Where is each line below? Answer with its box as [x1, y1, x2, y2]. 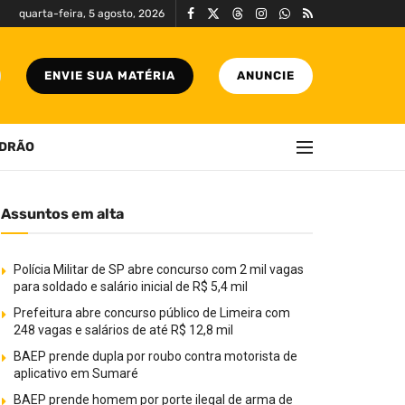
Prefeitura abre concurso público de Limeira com [14, 306, 290, 320]
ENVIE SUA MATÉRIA [44, 68, 175, 82]
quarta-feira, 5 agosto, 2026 [18, 7, 165, 20]
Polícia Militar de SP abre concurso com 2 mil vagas [14, 262, 304, 277]
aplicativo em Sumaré [14, 366, 138, 381]
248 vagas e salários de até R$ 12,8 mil [14, 323, 233, 337]
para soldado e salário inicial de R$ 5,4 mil [14, 279, 248, 294]
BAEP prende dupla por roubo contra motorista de [14, 349, 297, 363]
